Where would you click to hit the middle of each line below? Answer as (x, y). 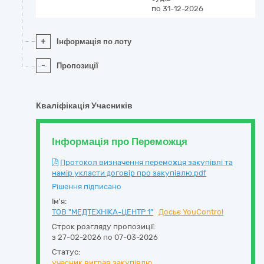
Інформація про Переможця (120, 141)
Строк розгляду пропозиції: (104, 227)
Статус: (66, 252)
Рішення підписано (87, 187)
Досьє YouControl (191, 212)
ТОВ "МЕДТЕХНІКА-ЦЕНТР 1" (103, 212)
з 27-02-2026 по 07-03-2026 (105, 237)
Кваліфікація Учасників (84, 106)
